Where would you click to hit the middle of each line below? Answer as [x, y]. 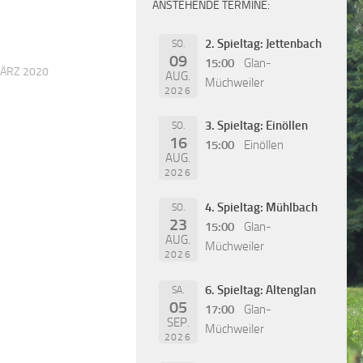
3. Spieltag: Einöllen [256, 126]
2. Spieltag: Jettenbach [263, 43]
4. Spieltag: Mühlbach [261, 208]
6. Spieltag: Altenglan [260, 290]
